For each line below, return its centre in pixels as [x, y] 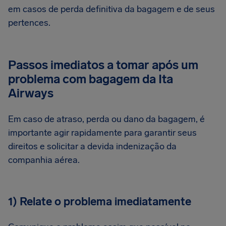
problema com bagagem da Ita [91, 79]
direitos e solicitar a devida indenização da [92, 146]
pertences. [29, 23]
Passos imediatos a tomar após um [103, 65]
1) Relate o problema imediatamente [100, 202]
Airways [31, 93]
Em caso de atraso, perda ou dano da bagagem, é [106, 119]
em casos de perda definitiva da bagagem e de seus [111, 9]
